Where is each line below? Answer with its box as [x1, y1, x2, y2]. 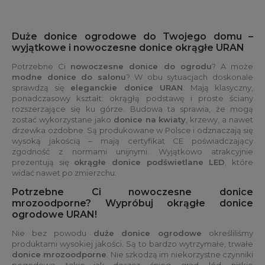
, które [225, 157, 254, 167]
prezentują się [12, 157, 75, 167]
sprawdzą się [12, 83, 71, 93]
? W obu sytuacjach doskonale [125, 72, 254, 82]
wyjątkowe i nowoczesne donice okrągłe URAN [12, 42, 244, 54]
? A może [211, 62, 254, 72]
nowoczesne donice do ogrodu [70, 62, 212, 72]
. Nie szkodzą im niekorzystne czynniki [106, 249, 254, 259]
